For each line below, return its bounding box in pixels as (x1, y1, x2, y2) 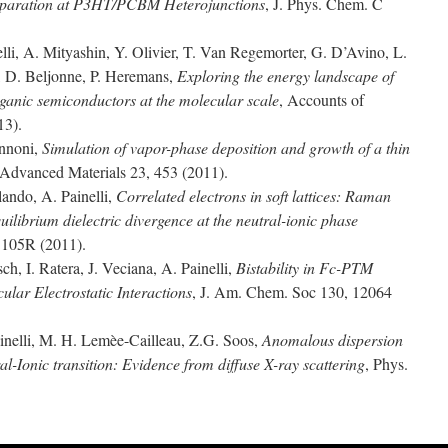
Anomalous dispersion (262, 329, 403, 350)
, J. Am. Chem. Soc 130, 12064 (192, 281, 392, 302)
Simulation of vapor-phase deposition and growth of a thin (42, 137, 410, 158)
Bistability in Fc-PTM (236, 257, 373, 278)
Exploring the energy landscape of (177, 65, 394, 86)
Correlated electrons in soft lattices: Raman (116, 185, 391, 206)
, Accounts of (279, 89, 364, 110)
